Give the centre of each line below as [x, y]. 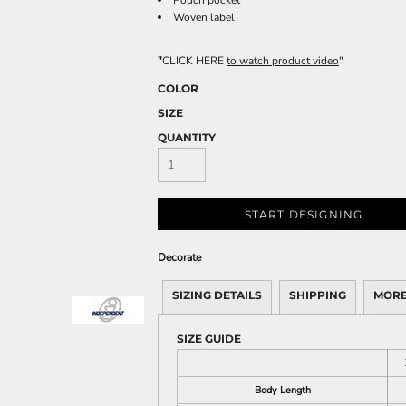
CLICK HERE [194, 61]
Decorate [179, 257]
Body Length [282, 390]
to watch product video [283, 61]
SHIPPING [318, 295]
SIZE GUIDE [209, 338]
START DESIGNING [304, 215]
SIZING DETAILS [217, 295]
